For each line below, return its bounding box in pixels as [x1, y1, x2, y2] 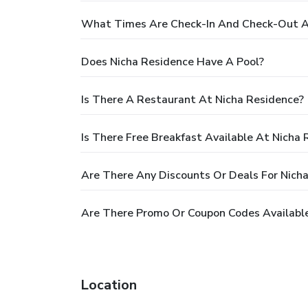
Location [80, 275, 137, 294]
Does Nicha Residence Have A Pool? [81, 54, 264, 69]
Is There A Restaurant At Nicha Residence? [81, 91, 304, 107]
